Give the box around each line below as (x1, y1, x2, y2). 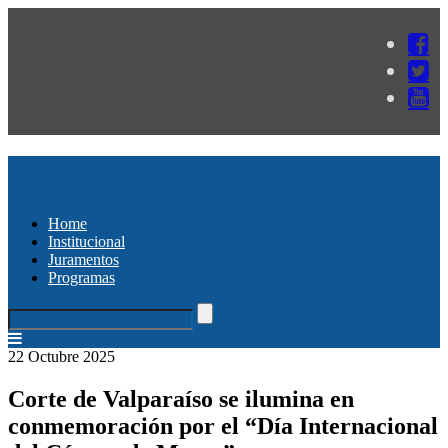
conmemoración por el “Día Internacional (8, 412, 438, 439)
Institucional (48, 232, 125, 250)
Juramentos (48, 250, 119, 268)
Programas (48, 268, 115, 286)
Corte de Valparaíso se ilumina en (8, 385, 354, 412)
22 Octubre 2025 (8, 347, 115, 365)
